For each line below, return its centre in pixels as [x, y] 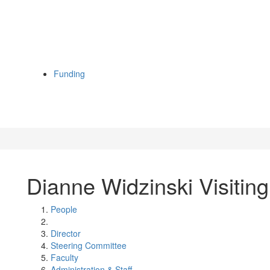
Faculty [64, 257]
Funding [69, 74]
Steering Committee [89, 245]
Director [66, 233]
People [64, 209]
